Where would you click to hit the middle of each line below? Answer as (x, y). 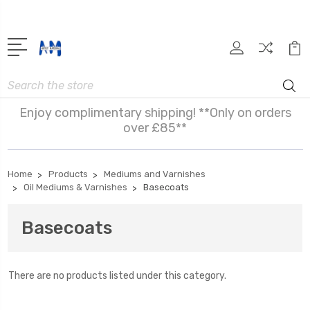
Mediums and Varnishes (155, 174)
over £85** (155, 128)
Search (24, 81)
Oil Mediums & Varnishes (75, 187)
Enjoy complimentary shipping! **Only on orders (155, 112)
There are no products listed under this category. (117, 275)
